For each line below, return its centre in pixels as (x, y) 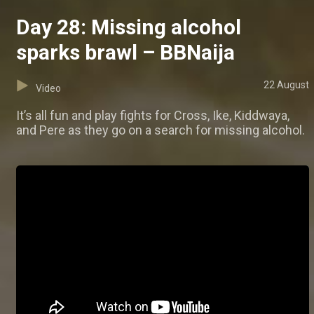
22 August (286, 85)
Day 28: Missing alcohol (129, 27)
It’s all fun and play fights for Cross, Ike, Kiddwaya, (153, 116)
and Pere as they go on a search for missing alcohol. (161, 130)
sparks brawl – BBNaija (125, 53)
